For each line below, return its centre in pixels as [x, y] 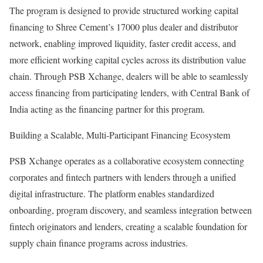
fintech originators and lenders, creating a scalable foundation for [128, 226]
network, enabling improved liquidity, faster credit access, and [123, 43]
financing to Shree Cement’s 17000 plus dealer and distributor [124, 27]
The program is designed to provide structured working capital [124, 10]
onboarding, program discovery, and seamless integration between [131, 210]
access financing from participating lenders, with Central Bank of [129, 92]
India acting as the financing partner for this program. [107, 109]
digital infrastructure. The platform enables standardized [112, 193]
